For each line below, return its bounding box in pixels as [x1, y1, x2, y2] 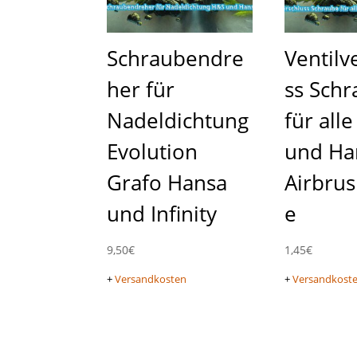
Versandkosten [115, 273, 187, 287]
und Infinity [107, 198, 218, 228]
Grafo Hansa [107, 167, 228, 197]
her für [107, 74, 175, 104]
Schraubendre [107, 43, 245, 73]
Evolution [107, 136, 198, 166]
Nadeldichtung [107, 105, 249, 135]
